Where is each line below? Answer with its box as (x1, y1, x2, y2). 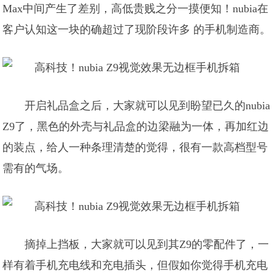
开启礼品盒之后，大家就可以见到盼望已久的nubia (25, 99, 271, 112)
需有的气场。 (2, 162, 69, 174)
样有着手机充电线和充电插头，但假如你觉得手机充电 (2, 259, 268, 271)
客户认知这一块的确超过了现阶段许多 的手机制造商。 (2, 23, 271, 36)
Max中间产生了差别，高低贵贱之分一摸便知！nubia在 (2, 2, 269, 15)
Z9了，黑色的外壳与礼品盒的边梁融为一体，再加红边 (2, 120, 269, 133)
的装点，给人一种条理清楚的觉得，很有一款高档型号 (2, 141, 268, 153)
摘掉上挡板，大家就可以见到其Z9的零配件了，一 (25, 238, 269, 250)
